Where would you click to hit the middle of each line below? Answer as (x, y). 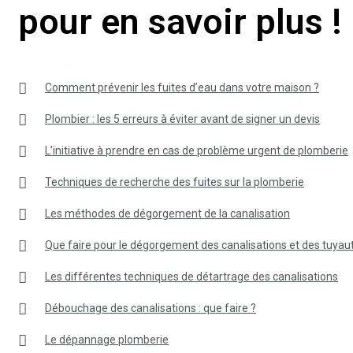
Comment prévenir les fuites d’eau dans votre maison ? (182, 87)
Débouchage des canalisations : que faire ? (150, 308)
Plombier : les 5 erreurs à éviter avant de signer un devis (182, 119)
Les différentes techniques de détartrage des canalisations (191, 276)
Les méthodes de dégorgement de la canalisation (167, 213)
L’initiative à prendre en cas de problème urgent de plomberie (197, 150)
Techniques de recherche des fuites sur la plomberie (175, 182)
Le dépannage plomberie (107, 339)
